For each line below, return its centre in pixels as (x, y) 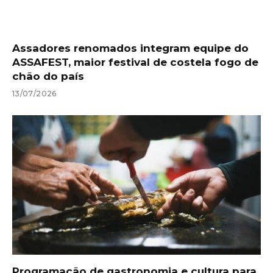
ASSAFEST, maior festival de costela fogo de (135, 62)
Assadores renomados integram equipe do (130, 48)
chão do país (48, 76)
